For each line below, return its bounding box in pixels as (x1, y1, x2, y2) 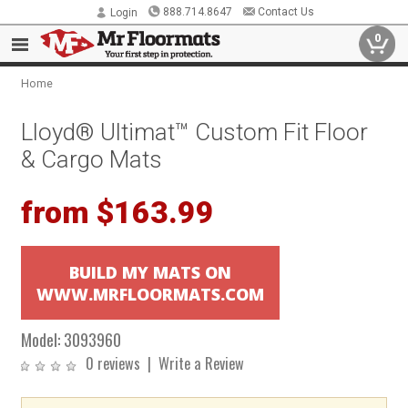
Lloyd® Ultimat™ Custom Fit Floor (21, 118, 369, 146)
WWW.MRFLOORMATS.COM (36, 282, 264, 305)
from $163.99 (21, 195, 215, 230)
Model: (21, 327, 61, 352)
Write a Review (158, 352, 245, 375)
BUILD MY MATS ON (68, 260, 231, 283)
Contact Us (257, 5, 314, 18)
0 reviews (86, 352, 141, 375)
